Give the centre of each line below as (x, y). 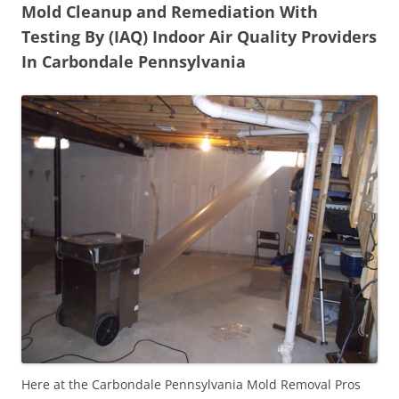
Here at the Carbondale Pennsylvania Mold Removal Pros (191, 384)
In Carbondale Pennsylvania (134, 61)
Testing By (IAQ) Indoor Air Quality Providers (199, 36)
